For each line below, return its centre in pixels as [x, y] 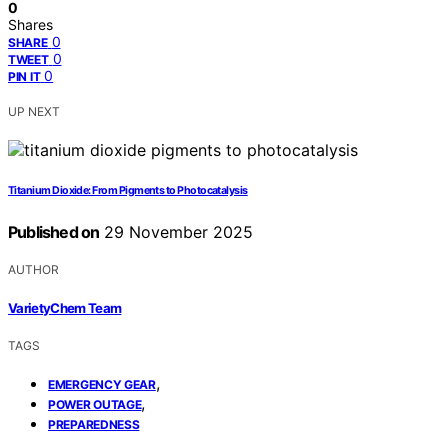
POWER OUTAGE [95, 404]
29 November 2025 [176, 232]
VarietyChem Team [65, 307]
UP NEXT [34, 112]
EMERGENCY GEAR [102, 384]
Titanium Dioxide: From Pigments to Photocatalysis [128, 191]
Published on [54, 232]
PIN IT [24, 77]
